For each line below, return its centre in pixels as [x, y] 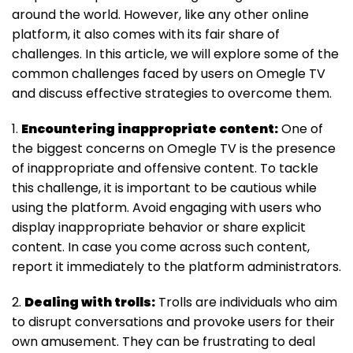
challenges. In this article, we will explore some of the [175, 54]
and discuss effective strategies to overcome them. [172, 94]
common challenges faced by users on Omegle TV [169, 74]
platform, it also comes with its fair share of [146, 35]
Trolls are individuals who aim [246, 303]
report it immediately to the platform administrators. [176, 267]
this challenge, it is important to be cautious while [164, 188]
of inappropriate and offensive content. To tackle [165, 169]
